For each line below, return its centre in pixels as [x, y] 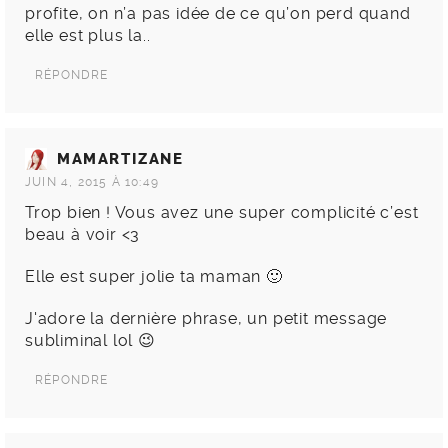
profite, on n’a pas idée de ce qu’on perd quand [218, 14]
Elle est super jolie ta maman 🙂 [154, 277]
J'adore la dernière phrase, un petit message [206, 319]
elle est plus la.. [88, 36]
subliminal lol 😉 [90, 341]
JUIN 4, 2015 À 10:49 [92, 182]
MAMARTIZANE [120, 159]
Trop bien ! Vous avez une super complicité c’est [222, 213]
